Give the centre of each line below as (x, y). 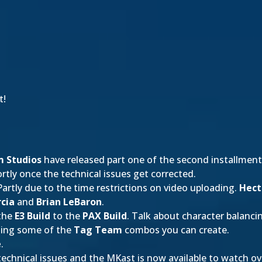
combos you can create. (176, 230)
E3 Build (32, 216)
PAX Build (105, 216)
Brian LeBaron (69, 202)
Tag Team (98, 230)
